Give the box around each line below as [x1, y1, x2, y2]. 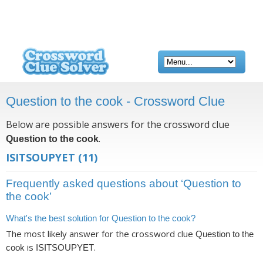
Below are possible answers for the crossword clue [6, 118, 230, 131]
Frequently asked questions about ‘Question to [6, 177, 241, 190]
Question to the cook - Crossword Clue [6, 94, 225, 109]
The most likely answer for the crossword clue [6, 228, 195, 240]
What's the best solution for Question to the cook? [6, 213, 195, 223]
